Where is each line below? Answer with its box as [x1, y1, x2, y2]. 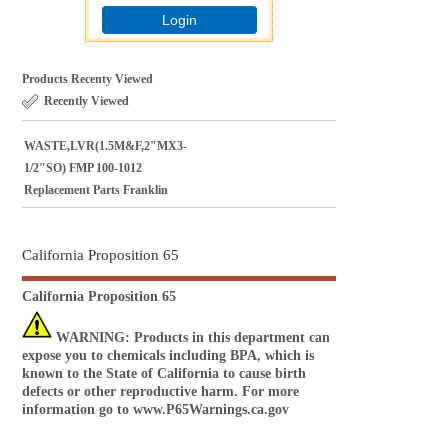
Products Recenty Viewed [22, 71, 154, 86]
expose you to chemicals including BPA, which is [22, 347, 315, 363]
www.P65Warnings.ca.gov [133, 401, 290, 417]
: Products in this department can [125, 329, 331, 345]
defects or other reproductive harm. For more [22, 383, 300, 399]
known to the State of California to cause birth [22, 365, 307, 381]
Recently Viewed [44, 93, 130, 108]
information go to [22, 401, 134, 417]
